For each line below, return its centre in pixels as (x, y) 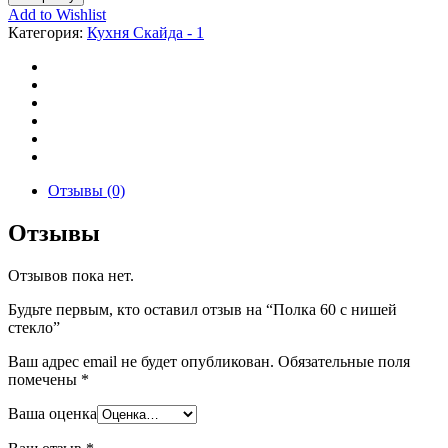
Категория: (47, 32)
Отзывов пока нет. (71, 275)
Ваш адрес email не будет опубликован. (141, 361)
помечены (44, 379)
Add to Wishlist (57, 14)
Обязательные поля (344, 361)
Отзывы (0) (86, 190)
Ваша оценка (52, 413)
